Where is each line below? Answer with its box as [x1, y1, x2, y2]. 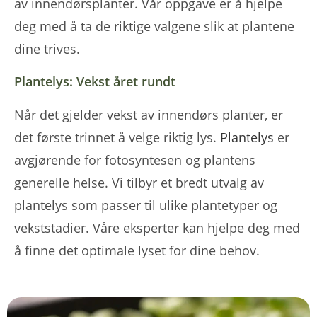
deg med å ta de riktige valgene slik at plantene [14, 17, 294, 35]
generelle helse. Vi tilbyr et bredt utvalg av [14, 173, 264, 191]
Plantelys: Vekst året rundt [14, 72, 175, 90]
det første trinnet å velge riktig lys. [14, 128, 220, 146]
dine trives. [14, 40, 80, 57]
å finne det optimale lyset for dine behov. [14, 241, 263, 259]
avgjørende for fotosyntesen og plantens [14, 151, 255, 168]
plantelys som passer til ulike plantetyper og [14, 196, 277, 214]
